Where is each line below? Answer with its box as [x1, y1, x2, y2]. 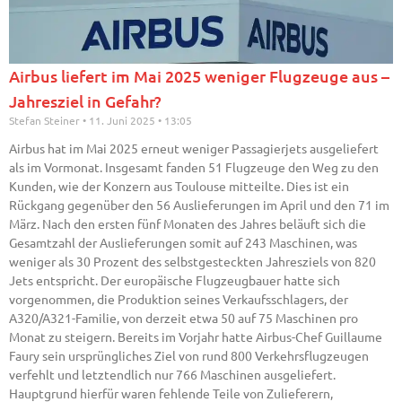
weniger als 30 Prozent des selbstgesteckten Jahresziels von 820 [9, 253, 376, 270]
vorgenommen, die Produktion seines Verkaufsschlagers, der [9, 291, 348, 308]
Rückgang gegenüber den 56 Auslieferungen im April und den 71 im [9, 197, 389, 214]
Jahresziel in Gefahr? [9, 91, 162, 112]
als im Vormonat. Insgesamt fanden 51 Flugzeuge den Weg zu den [9, 159, 379, 176]
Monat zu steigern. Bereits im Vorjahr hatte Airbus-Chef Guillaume [9, 328, 382, 345]
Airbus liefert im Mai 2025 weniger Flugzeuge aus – [9, 66, 389, 87]
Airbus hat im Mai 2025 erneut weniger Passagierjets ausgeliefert [9, 140, 379, 157]
